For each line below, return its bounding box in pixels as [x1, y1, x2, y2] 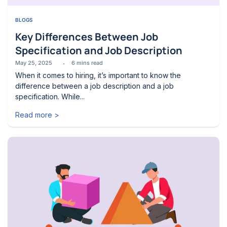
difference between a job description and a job [15, 82, 174, 90]
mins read [77, 59, 103, 66]
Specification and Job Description [15, 44, 182, 57]
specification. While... [15, 92, 85, 101]
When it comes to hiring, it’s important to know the [15, 71, 181, 80]
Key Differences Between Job [15, 30, 158, 44]
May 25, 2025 [15, 59, 52, 66]
